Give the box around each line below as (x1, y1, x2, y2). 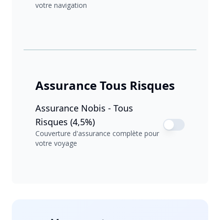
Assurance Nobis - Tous (35, 102, 133, 114)
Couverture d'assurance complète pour (35, 128, 159, 138)
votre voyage (35, 138, 77, 148)
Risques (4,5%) (35, 115, 95, 128)
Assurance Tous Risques (35, 77, 175, 93)
